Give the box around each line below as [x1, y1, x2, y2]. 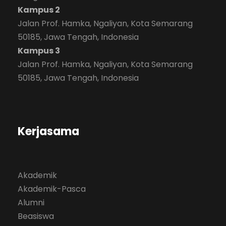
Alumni [18, 196, 44, 208]
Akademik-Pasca [18, 183, 86, 195]
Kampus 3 [18, 44, 60, 56]
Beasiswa [18, 210, 54, 222]
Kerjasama [18, 123, 79, 139]
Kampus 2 [18, 4, 60, 16]
